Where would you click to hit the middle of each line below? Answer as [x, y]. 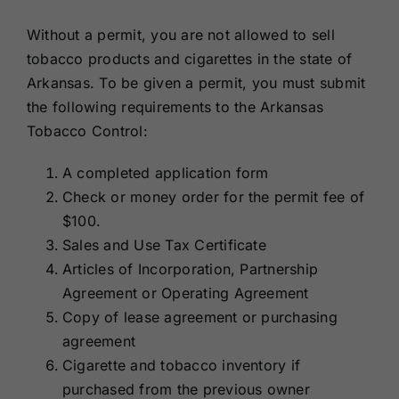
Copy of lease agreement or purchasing [199, 318]
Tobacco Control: [87, 131]
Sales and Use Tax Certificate [164, 245]
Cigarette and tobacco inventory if [181, 366]
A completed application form [165, 173]
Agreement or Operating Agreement [185, 293]
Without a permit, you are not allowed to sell [180, 35]
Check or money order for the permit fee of [213, 197]
